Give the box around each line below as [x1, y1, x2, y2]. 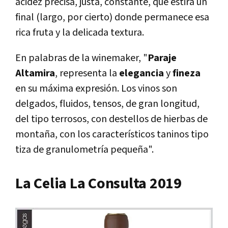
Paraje [148, 51, 177, 65]
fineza [173, 66, 201, 80]
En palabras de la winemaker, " [15, 51, 148, 65]
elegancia [119, 66, 166, 80]
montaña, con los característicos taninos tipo [15, 127, 209, 141]
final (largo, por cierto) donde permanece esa [15, 10, 209, 24]
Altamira [15, 66, 55, 80]
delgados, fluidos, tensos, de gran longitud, [15, 97, 199, 110]
